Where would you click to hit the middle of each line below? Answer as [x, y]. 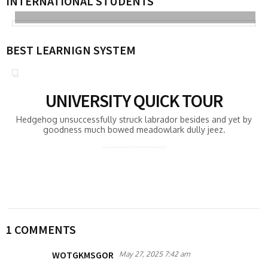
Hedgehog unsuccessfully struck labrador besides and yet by [134, 119]
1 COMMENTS [41, 229]
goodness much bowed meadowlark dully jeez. [134, 130]
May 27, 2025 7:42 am [154, 254]
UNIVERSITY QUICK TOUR [134, 100]
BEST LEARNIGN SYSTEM [71, 50]
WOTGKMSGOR [83, 255]
